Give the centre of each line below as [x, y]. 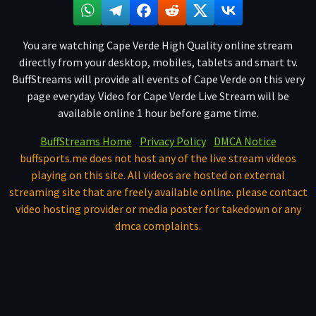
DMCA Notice [245, 141]
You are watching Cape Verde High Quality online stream [158, 45]
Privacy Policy [172, 141]
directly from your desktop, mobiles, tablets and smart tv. [158, 62]
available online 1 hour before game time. [158, 113]
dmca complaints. [158, 225]
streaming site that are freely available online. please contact [158, 192]
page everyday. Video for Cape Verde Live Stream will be [158, 96]
